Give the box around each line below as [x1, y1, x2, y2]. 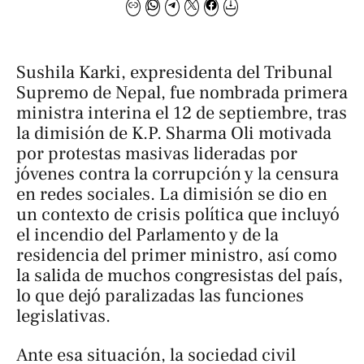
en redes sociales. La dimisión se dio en [16, 183, 327, 206]
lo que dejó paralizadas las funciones [16, 284, 304, 308]
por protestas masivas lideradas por [16, 142, 297, 166]
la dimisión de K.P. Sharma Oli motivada [16, 122, 331, 145]
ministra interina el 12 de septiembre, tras [16, 102, 347, 125]
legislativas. [16, 305, 110, 328]
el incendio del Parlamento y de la [16, 223, 279, 247]
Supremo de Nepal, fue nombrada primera [16, 81, 348, 105]
